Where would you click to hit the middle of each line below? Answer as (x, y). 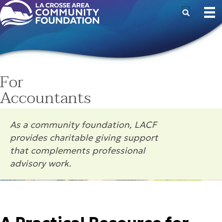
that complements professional (78, 150)
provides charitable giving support (84, 138)
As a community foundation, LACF (83, 125)
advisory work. (41, 163)
